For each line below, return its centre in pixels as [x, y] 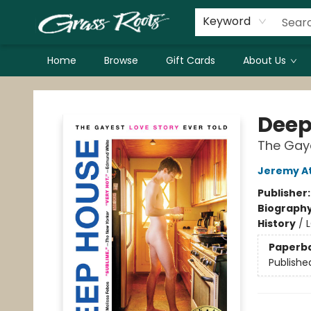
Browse [121, 60]
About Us [264, 60]
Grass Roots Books [54, 90]
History [276, 224]
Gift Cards [191, 60]
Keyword [227, 21]
